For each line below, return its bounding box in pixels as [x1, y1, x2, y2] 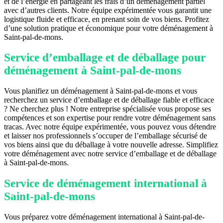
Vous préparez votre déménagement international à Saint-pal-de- [4, 212, 205, 221]
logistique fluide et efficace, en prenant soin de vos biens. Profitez [4, 15, 209, 24]
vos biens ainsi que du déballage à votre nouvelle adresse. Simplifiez [4, 140, 218, 149]
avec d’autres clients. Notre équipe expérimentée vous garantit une [4, 6, 212, 15]
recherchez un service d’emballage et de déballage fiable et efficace [4, 96, 214, 105]
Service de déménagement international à [4, 177, 207, 190]
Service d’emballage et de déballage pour [4, 51, 206, 64]
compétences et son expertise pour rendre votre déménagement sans [4, 113, 216, 122]
